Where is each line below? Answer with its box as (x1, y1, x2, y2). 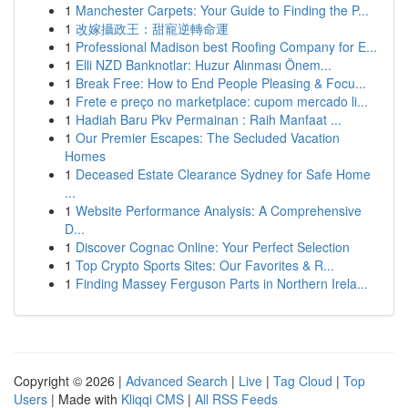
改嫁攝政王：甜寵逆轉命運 (76, 19, 229, 37)
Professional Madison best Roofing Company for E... (76, 37, 377, 56)
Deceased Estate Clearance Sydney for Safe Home (76, 165, 371, 183)
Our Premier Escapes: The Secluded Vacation (76, 128, 340, 147)
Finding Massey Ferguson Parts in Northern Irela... (76, 274, 368, 292)
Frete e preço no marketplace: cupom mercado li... (76, 92, 368, 110)
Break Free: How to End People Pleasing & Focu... (76, 74, 366, 92)
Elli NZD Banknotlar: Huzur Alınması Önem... (76, 56, 331, 74)
